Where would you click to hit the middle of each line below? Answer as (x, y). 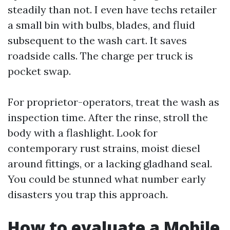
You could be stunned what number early (107, 179)
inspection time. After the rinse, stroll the (108, 117)
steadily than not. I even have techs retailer (112, 9)
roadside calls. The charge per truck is (100, 55)
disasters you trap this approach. (88, 194)
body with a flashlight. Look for (83, 132)
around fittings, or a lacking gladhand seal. (110, 163)
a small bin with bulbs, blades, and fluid (101, 25)
